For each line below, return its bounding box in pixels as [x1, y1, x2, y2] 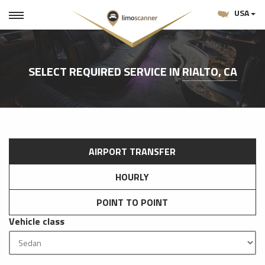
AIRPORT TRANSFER [88, 144, 176, 159]
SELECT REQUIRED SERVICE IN [28, 62, 182, 80]
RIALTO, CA [182, 62, 237, 80]
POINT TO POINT [96, 195, 168, 209]
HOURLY [115, 170, 149, 184]
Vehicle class [9, 214, 64, 228]
